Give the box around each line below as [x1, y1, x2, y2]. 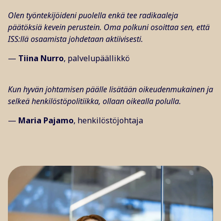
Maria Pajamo [18, 115, 74, 126]
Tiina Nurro [18, 53, 64, 64]
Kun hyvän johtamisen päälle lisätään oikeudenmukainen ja [8, 84, 213, 95]
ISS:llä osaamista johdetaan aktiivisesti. [8, 34, 143, 44]
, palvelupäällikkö [64, 53, 130, 64]
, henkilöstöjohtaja [74, 115, 143, 126]
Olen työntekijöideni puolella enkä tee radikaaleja [8, 10, 178, 21]
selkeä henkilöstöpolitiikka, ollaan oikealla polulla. [8, 96, 181, 107]
